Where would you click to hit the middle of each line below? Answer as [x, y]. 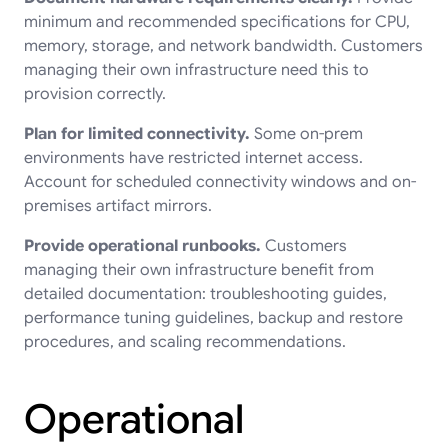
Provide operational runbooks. [142, 245]
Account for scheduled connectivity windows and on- [220, 181]
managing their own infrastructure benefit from [199, 269]
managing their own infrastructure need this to [196, 69]
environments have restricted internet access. [193, 157]
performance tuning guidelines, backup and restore [213, 317]
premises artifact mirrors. [118, 205]
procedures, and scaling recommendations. [185, 341]
